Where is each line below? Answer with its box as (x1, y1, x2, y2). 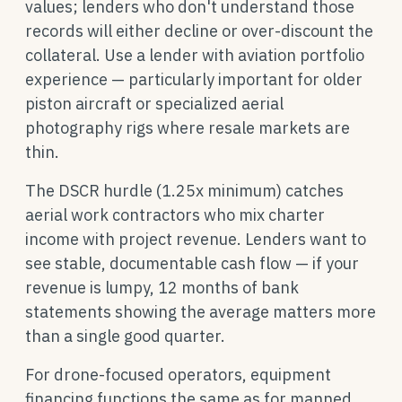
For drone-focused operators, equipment (25, 364, 331, 385)
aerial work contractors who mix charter (25, 205, 325, 225)
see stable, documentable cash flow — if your (25, 253, 359, 274)
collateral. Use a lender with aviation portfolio (25, 45, 364, 66)
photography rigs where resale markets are (25, 118, 350, 138)
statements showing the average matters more (25, 301, 376, 322)
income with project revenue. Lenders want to (25, 229, 366, 249)
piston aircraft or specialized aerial (25, 93, 284, 114)
